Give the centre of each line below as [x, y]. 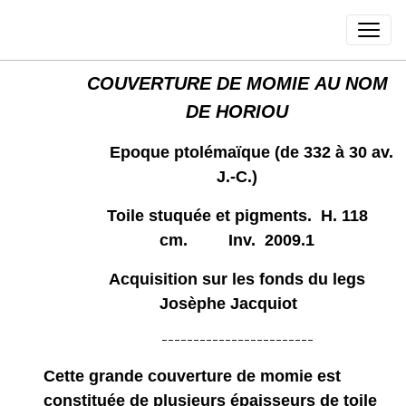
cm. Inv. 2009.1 [237, 240]
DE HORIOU [237, 111]
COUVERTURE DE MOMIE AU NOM [237, 83]
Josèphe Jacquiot [237, 304]
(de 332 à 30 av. [333, 152]
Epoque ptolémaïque [185, 152]
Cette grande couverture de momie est [192, 376]
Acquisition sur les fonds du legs [237, 279]
